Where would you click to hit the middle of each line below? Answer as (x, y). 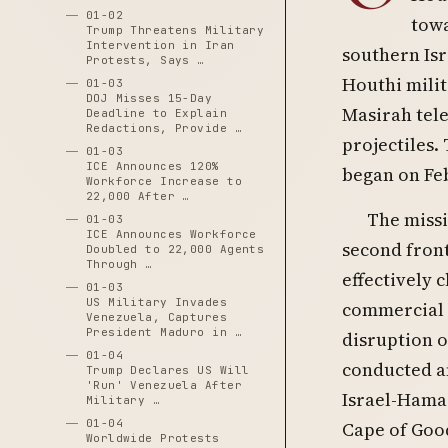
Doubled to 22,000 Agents (175, 249)
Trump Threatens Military (175, 30)
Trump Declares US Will (167, 370)
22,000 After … (137, 196)
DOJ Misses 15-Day (149, 98)
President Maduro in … (163, 332)
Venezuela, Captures (156, 317)
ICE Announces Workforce (171, 234)
